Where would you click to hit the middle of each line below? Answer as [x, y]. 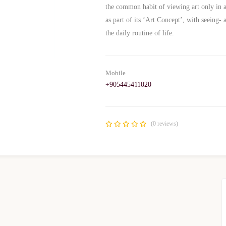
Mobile [116, 73]
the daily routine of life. [140, 33]
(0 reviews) [164, 124]
